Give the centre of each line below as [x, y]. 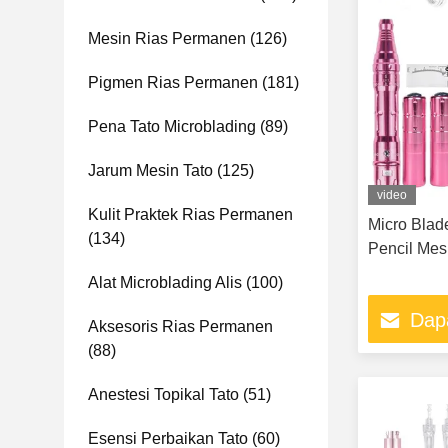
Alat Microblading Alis [165, 282]
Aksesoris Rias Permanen [180, 326]
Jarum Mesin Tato [150, 170]
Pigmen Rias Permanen [173, 82]
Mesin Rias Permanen [167, 38]
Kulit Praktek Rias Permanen [190, 214]
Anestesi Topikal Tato [163, 394]
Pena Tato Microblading [172, 126]
